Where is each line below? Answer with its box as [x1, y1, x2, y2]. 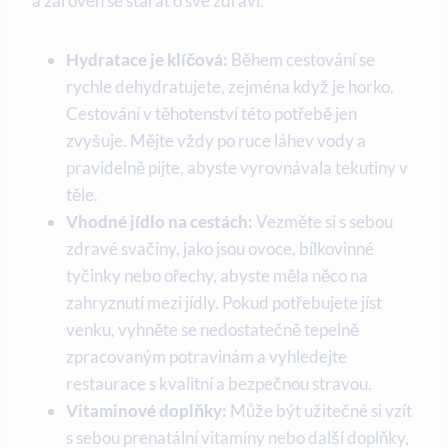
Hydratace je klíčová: [66, 49, 228, 71]
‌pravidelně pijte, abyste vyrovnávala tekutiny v [66, 157, 408, 179]
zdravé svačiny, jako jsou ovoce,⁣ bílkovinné [66, 238, 374, 260]
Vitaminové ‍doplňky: [66, 400, 227, 422]
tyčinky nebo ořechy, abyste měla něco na [66, 265, 368, 287]
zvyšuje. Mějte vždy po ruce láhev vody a [66, 130, 366, 152]
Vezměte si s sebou [253, 211, 393, 233]
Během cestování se [228, 49, 375, 71]
